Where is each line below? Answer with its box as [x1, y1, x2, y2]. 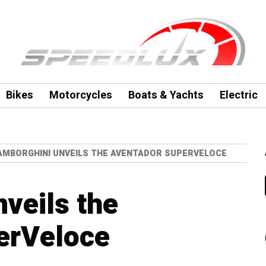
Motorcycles [49, 87, 112, 103]
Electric [219, 87, 258, 103]
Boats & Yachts [128, 87, 204, 103]
